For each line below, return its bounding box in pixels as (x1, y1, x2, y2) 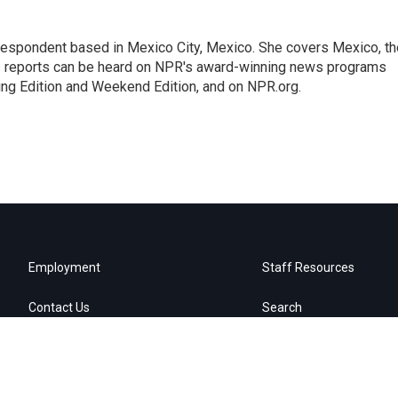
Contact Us (28, 300, 90, 314)
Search (262, 300, 303, 314)
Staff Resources (262, 260, 355, 275)
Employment (28, 260, 100, 275)
